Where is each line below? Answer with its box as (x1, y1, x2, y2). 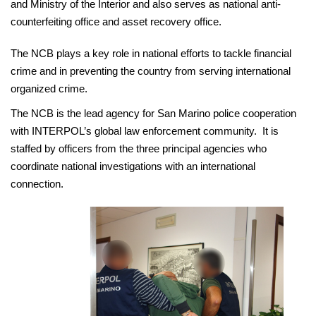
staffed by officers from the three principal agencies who (11, 142, 267, 154)
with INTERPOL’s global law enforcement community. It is (11, 124, 279, 137)
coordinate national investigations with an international (11, 159, 255, 172)
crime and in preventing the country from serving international (11, 64, 291, 77)
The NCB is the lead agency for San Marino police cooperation (11, 107, 296, 119)
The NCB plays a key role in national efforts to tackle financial (11, 47, 291, 59)
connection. (11, 177, 63, 190)
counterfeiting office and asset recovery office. (11, 15, 221, 28)
